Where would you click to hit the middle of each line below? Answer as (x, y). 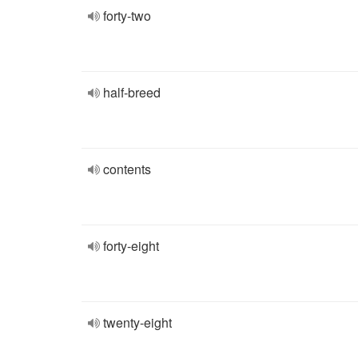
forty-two (127, 16)
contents (127, 169)
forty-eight (131, 246)
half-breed (132, 92)
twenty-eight (137, 322)
